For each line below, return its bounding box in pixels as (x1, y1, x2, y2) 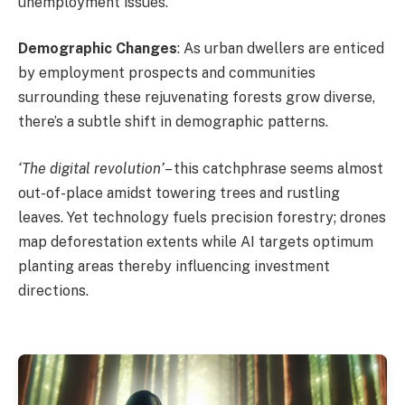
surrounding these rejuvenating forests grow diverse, (18, 89, 375, 107)
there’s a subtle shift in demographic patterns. (18, 113, 328, 131)
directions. (18, 281, 89, 299)
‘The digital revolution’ (18, 159, 165, 177)
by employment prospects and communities (18, 64, 316, 82)
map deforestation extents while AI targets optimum (18, 232, 373, 250)
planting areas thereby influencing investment (18, 257, 330, 275)
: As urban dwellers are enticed (177, 40, 384, 58)
